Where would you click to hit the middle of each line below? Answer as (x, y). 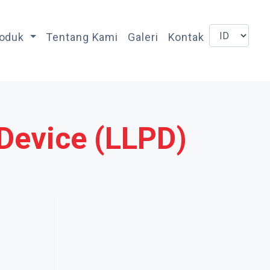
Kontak (186, 37)
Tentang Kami (82, 37)
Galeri (143, 37)
